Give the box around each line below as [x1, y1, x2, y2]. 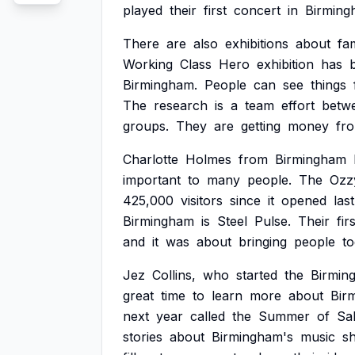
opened [281, 193, 326, 208]
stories [123, 329, 162, 345]
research [154, 97, 208, 113]
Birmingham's [212, 329, 293, 345]
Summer [258, 308, 310, 324]
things [311, 77, 346, 93]
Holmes [185, 151, 231, 167]
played [123, 2, 162, 18]
